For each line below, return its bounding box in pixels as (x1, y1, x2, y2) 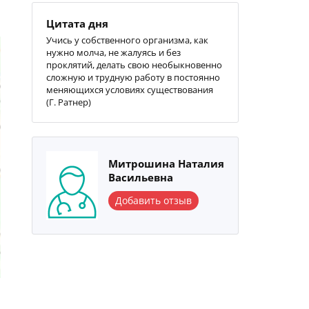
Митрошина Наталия (108, 157, 224, 170)
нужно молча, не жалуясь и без (46, 46, 181, 59)
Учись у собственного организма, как (46, 34, 208, 46)
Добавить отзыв (115, 194, 192, 207)
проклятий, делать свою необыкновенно (46, 59, 222, 71)
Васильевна (108, 170, 173, 184)
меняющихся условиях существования (46, 83, 213, 96)
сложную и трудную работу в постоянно (46, 71, 220, 83)
